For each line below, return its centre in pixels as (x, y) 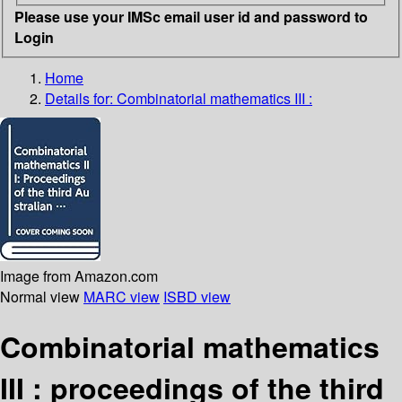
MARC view (122, 296)
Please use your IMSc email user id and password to (191, 16)
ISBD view (197, 296)
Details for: (81, 98)
